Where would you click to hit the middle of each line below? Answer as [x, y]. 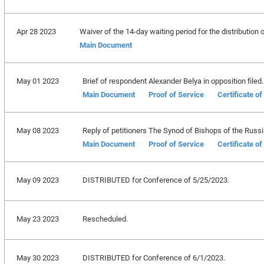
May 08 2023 [37, 130]
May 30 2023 [37, 258]
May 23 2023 [37, 219]
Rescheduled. [105, 219]
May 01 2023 [37, 81]
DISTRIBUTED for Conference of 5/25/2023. [156, 180]
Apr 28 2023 [36, 31]
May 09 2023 [37, 180]
